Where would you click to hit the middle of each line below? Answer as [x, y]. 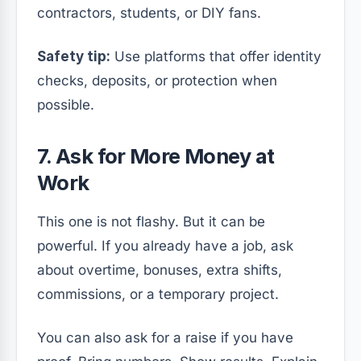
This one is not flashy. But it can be [151, 221]
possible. [66, 104]
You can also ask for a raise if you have [165, 337]
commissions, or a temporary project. [158, 294]
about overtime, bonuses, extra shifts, [160, 270]
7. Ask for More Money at [156, 156]
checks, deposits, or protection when [157, 80]
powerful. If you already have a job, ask [165, 245]
